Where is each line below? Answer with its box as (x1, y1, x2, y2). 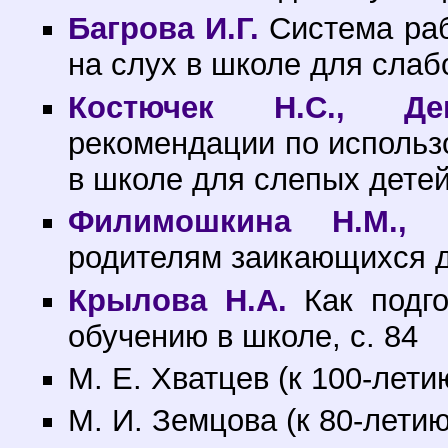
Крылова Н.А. (68, 282, 287, 318)
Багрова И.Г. (68, 11, 259, 47)
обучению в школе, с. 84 (68, 318, 419, 354)
